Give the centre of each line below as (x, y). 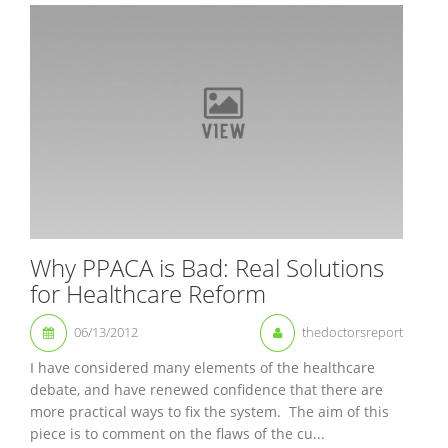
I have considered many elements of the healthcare (202, 367)
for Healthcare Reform (148, 293)
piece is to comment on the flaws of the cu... (177, 433)
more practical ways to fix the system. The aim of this (209, 411)
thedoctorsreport (352, 331)
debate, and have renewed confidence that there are (206, 389)
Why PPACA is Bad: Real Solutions (207, 267)
